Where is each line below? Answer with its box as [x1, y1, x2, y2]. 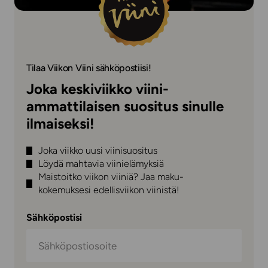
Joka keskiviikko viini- [26, 80, 169, 98]
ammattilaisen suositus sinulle [26, 98, 224, 115]
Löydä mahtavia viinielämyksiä [38, 158, 164, 169]
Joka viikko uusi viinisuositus [38, 145, 157, 156]
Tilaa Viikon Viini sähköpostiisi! [26, 62, 151, 74]
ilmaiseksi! [26, 115, 94, 132]
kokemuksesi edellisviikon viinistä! [38, 184, 179, 196]
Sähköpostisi [26, 212, 82, 223]
